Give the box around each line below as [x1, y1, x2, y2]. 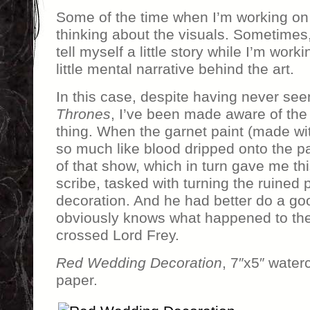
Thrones [55, 106, 111, 122]
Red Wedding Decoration [55, 255, 222, 271]
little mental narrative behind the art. [55, 61, 294, 77]
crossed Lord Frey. [55, 227, 179, 243]
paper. [55, 272, 98, 288]
